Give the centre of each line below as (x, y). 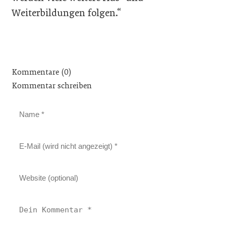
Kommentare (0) (42, 72)
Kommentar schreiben (52, 86)
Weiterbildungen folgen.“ (67, 13)
